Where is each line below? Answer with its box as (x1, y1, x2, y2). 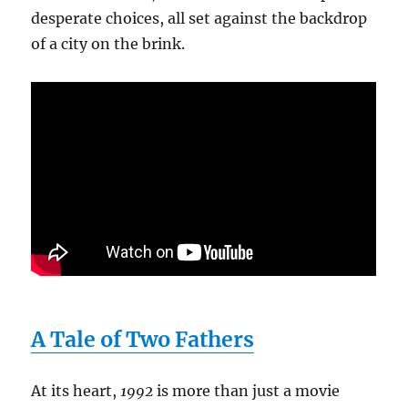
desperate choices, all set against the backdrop (31, 8, 368, 27)
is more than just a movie (153, 382, 341, 401)
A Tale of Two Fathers (31, 326, 255, 353)
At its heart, (31, 382, 121, 401)
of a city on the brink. (31, 34, 186, 53)
